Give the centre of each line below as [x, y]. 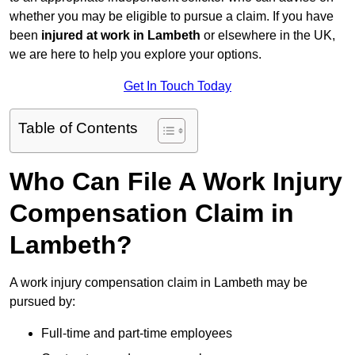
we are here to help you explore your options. [136, 55]
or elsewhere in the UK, [269, 36]
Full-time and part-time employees [137, 334]
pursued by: [42, 302]
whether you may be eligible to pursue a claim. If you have [172, 17]
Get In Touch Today [177, 86]
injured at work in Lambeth [122, 36]
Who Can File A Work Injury [176, 182]
